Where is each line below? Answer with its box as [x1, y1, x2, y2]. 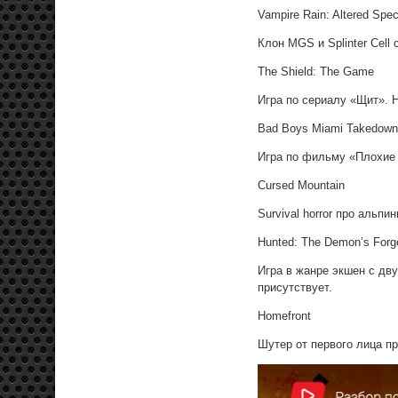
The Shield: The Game [258, 64, 374, 78]
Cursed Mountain [258, 178, 345, 192]
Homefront [258, 308, 311, 322]
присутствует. [258, 280, 332, 294]
